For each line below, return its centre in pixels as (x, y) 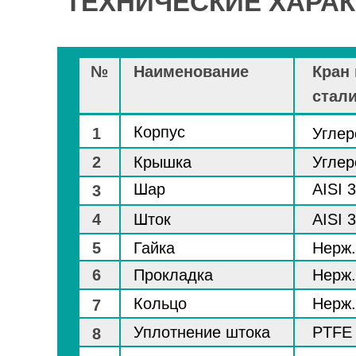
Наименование (191, 72)
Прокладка (173, 275)
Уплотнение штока (202, 332)
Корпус (159, 132)
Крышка (163, 162)
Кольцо (160, 304)
